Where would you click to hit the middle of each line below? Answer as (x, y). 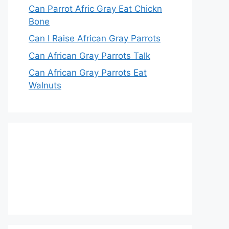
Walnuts (45, 85)
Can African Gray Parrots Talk (89, 55)
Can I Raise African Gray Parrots (95, 38)
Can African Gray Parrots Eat (88, 73)
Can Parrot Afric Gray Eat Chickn (95, 8)
